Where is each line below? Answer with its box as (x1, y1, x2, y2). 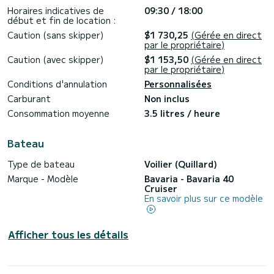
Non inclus (144, 92, 190, 105)
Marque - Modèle (7, 172, 78, 185)
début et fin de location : (7, 14, 116, 27)
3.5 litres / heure (144, 107, 220, 120)
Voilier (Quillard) (144, 158, 217, 171)
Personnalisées (144, 78, 212, 91)
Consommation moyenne (7, 107, 109, 120)
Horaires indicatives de (7, 4, 104, 17)
